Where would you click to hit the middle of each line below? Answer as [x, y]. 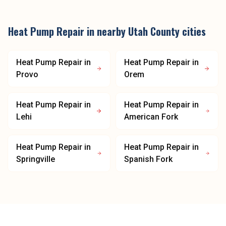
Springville [36, 159]
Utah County [154, 31]
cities [193, 31]
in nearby [106, 31]
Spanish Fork [148, 159]
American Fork [151, 117]
